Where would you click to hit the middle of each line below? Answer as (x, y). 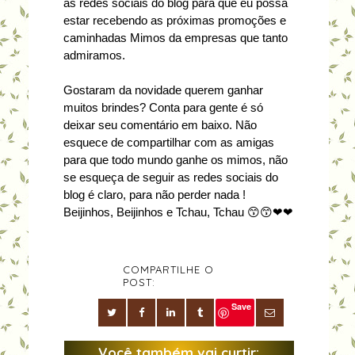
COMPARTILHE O (168, 269)
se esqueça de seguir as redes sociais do (170, 177)
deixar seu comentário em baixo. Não (160, 125)
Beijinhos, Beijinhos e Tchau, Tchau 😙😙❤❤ (178, 212)
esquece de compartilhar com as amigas (168, 143)
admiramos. (94, 55)
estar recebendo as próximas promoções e (174, 21)
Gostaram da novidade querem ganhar (163, 90)
